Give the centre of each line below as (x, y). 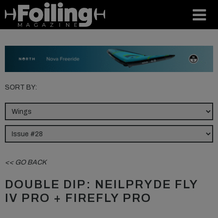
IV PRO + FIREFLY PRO (78, 198)
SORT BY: (21, 88)
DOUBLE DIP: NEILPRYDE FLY (101, 185)
